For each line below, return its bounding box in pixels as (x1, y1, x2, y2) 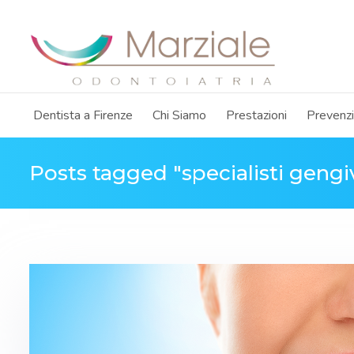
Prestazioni (226, 107, 287, 124)
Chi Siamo (153, 107, 206, 124)
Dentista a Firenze (33, 107, 133, 124)
